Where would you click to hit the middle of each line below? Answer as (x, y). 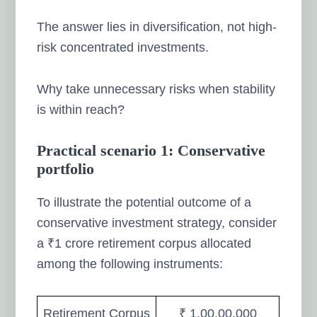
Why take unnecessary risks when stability (156, 89)
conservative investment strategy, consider (157, 223)
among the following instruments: (130, 264)
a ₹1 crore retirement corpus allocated (144, 243)
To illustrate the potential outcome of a (144, 202)
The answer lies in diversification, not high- (157, 27)
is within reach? (81, 109)
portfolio (66, 168)
